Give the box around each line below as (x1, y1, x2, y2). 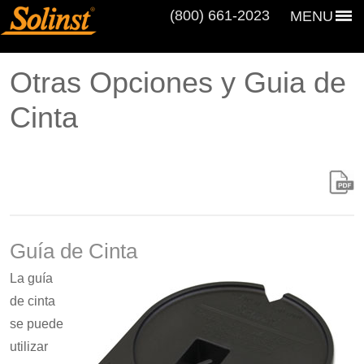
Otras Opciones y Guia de (10, 66, 346, 99)
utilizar (10, 340, 48, 353)
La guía (10, 271, 53, 285)
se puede (10, 317, 63, 331)
